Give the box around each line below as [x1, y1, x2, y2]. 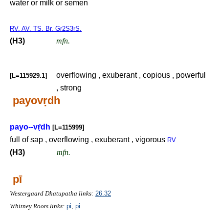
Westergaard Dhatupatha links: [10, 190, 93, 197]
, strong [56, 84, 82, 92]
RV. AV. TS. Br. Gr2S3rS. [10, 25, 82, 32]
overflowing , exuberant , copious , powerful [56, 71, 206, 79]
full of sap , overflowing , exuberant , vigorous [10, 135, 167, 144]
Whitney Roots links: [10, 202, 65, 210]
